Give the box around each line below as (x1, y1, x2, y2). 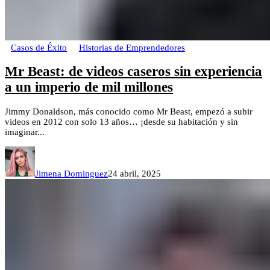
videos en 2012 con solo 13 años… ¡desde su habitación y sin (5, 116, 238, 127)
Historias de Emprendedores (79, 42, 185, 52)
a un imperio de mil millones (5, 80, 173, 95)
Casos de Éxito (11, 42, 67, 52)
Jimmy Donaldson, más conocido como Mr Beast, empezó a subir (5, 106, 253, 116)
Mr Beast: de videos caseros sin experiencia (5, 64, 262, 80)
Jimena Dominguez (35, 168, 108, 178)
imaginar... (5, 127, 45, 137)
